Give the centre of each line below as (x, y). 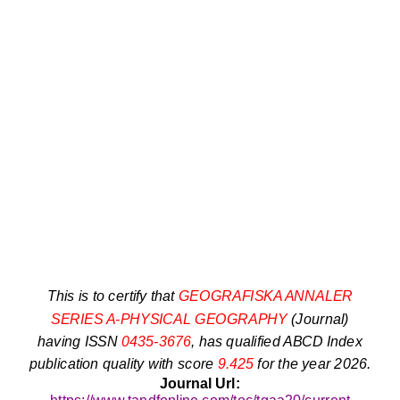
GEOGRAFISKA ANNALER (266, 296)
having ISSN (79, 342)
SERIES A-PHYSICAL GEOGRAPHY (169, 319)
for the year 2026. (312, 364)
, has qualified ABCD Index (277, 342)
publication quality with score (123, 364)
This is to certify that (112, 296)
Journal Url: (200, 383)
